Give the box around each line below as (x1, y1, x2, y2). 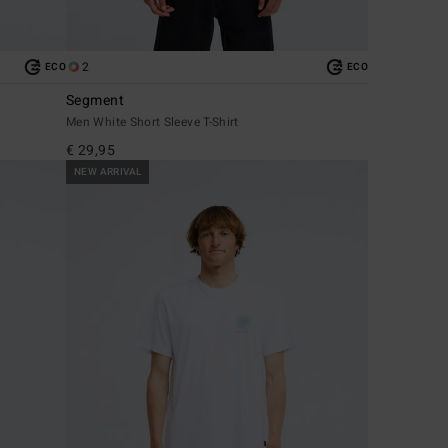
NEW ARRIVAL (74, 165, 142, 180)
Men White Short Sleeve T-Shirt (66, 113, 239, 132)
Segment (66, 90, 124, 112)
